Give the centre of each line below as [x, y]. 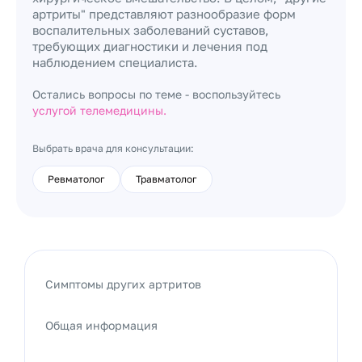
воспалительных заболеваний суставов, [151, 30]
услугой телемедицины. [99, 110]
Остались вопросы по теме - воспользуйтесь [156, 94]
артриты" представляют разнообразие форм [164, 14]
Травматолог [166, 179]
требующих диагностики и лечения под [150, 46]
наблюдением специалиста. [115, 62]
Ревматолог [76, 179]
